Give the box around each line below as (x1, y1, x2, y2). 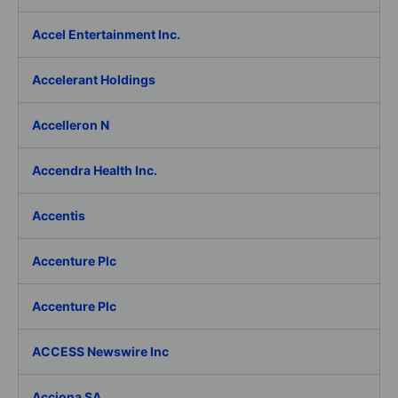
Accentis (32, 208, 85, 223)
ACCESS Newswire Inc (32, 344, 169, 359)
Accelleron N (32, 117, 109, 132)
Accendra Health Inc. (32, 163, 157, 178)
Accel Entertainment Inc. (32, 27, 180, 42)
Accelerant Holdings (32, 72, 155, 87)
